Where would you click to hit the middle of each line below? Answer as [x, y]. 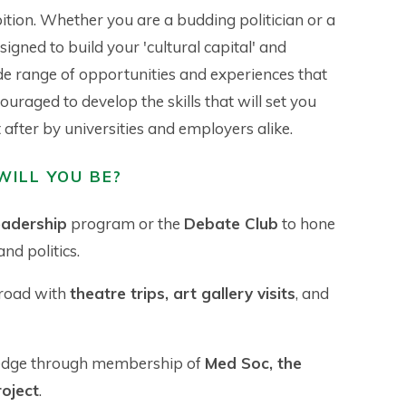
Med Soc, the [253, 363]
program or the [126, 224]
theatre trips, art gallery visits [183, 294]
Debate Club [231, 224]
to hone [307, 224]
